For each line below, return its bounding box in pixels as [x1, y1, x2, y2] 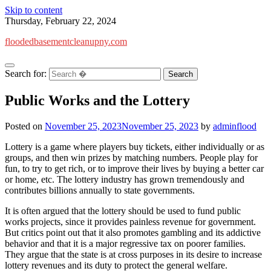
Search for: [5, 68, 47, 79]
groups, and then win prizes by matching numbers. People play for [5, 152, 258, 163]
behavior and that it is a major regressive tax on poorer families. [5, 238, 246, 249]
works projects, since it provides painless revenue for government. [5, 216, 256, 227]
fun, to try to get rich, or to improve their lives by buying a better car [5, 163, 264, 174]
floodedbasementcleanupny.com [5, 36, 127, 47]
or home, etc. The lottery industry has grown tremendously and [5, 174, 244, 184]
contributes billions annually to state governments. [5, 184, 195, 195]
